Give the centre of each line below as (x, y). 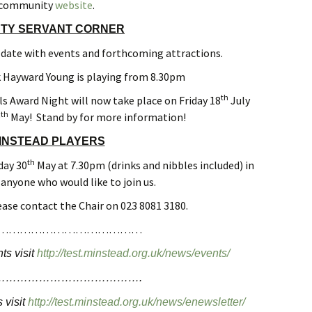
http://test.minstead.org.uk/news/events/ (133, 253)
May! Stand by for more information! (97, 117)
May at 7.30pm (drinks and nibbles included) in (144, 165)
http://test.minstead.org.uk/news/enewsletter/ (136, 302)
